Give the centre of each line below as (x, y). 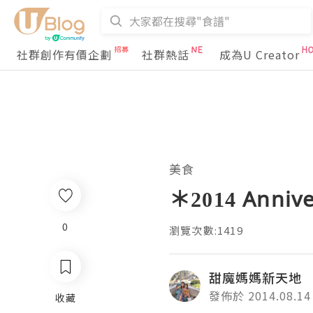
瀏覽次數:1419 (206, 230)
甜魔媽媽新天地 (255, 277)
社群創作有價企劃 (64, 54)
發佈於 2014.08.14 (260, 296)
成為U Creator (260, 54)
